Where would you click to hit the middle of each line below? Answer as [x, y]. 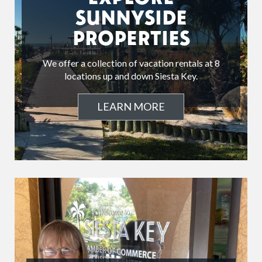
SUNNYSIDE [131, 17]
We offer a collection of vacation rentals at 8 [131, 63]
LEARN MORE [131, 107]
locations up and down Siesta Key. [131, 76]
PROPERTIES [131, 37]
